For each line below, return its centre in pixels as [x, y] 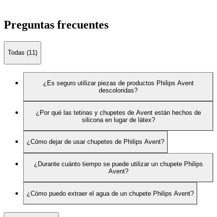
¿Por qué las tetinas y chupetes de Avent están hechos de [118, 112]
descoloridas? [118, 90]
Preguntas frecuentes [56, 25]
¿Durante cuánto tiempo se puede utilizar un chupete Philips [118, 164]
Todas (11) [23, 53]
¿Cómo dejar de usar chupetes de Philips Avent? [95, 142]
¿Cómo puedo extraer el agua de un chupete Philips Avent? [110, 193]
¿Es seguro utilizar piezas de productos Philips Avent [118, 83]
